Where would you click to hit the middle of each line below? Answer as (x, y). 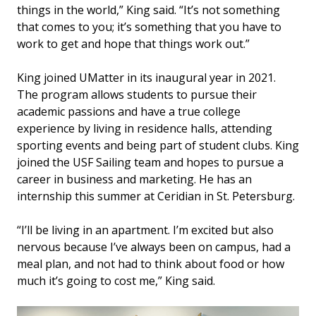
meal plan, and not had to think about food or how (151, 263)
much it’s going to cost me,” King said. (116, 280)
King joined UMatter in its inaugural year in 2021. (146, 77)
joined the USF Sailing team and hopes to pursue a (150, 162)
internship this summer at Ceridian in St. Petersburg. (156, 196)
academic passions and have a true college (129, 111)
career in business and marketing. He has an (134, 179)
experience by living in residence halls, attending (145, 128)
